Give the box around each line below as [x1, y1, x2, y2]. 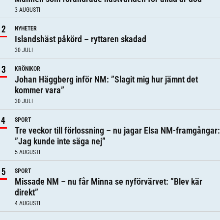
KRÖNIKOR [15, 65, 40, 72]
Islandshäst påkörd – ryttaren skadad [15, 34, 146, 44]
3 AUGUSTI [15, 6, 40, 13]
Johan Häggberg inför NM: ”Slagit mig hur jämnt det [15, 74, 198, 84]
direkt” [15, 187, 38, 197]
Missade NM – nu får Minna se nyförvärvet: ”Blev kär [15, 176, 202, 187]
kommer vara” [15, 85, 64, 95]
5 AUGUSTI [15, 149, 40, 156]
